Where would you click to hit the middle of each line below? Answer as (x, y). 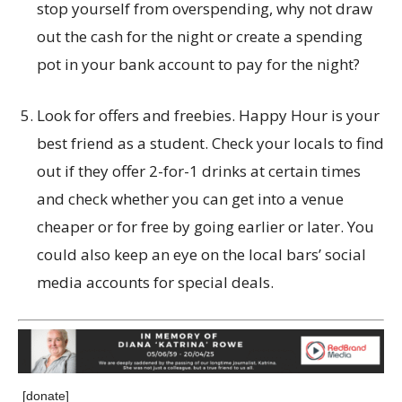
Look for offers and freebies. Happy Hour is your (208, 115)
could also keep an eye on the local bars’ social (201, 254)
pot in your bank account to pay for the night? (198, 64)
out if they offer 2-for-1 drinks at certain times (199, 171)
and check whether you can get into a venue (190, 199)
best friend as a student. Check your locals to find (210, 143)
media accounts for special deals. (155, 282)
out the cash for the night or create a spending (200, 36)
